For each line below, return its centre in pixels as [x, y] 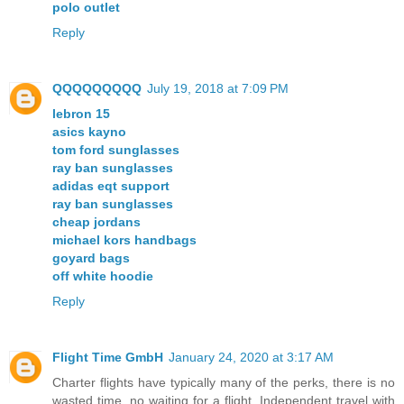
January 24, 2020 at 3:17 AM [251, 358]
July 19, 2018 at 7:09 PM [218, 89]
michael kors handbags [124, 240]
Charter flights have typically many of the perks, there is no [224, 383]
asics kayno [89, 132]
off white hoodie [103, 276]
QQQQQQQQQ [97, 89]
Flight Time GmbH [108, 358]
